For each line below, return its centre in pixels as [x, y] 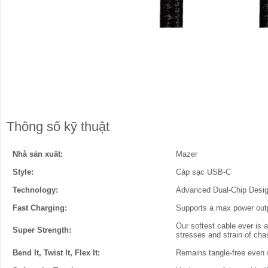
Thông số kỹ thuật [58, 127]
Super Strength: [42, 230]
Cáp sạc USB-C [203, 172]
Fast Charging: [40, 208]
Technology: [35, 190]
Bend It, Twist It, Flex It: [56, 253]
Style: [23, 172]
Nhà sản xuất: [38, 154]
